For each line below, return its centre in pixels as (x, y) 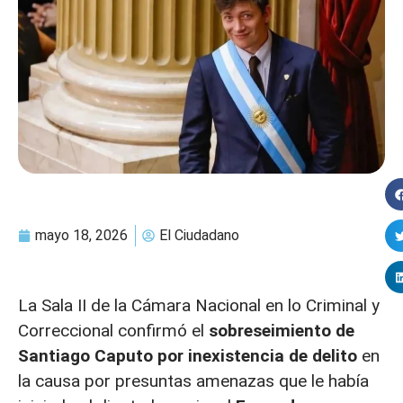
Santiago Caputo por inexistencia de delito (188, 356)
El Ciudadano (199, 236)
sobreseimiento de (282, 331)
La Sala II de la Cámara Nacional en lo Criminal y (199, 306)
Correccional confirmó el (113, 331)
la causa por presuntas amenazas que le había (193, 381)
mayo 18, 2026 (81, 236)
